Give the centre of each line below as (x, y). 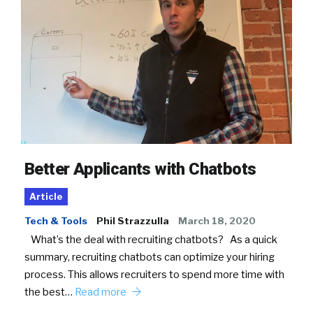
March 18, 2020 (217, 220)
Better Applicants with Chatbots (140, 169)
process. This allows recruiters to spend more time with (154, 274)
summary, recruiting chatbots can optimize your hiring (150, 257)
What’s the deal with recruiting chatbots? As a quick (151, 239)
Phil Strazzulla (133, 220)
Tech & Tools (56, 220)
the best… (50, 292)
